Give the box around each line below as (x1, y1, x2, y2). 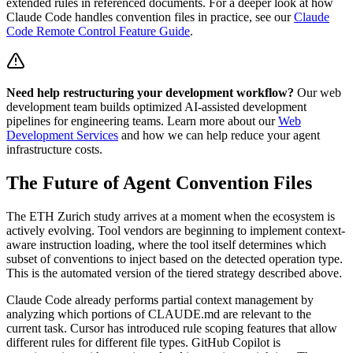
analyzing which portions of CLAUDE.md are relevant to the (6, 307, 311, 321)
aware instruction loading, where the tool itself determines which (6, 237, 326, 251)
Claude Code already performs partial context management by (6, 292, 314, 307)
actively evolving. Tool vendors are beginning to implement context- (6, 223, 345, 237)
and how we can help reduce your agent (121, 128, 320, 142)
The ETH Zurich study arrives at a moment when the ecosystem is (6, 209, 335, 223)
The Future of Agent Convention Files (6, 172, 312, 193)
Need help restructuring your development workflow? (6, 85, 294, 99)
